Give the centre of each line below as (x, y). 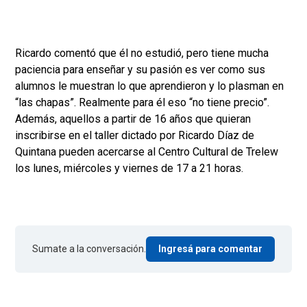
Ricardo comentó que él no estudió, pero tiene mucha (142, 53)
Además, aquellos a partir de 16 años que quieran (133, 119)
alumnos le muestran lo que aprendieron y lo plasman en (149, 86)
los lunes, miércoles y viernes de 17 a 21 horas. (129, 169)
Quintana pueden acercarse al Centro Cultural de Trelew (147, 152)
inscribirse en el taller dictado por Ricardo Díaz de (135, 136)
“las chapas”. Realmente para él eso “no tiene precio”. (142, 103)
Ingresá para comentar (210, 249)
